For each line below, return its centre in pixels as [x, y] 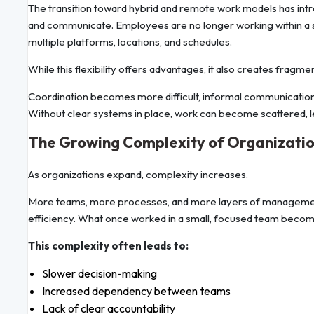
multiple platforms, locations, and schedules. [130, 42]
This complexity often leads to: [108, 246]
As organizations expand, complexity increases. [138, 175]
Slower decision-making [100, 274]
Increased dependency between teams [136, 291]
